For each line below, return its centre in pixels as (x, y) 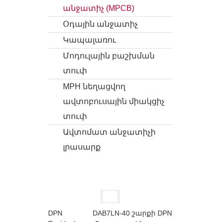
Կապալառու (89, 40)
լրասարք (82, 147)
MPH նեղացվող (94, 86)
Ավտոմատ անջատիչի (109, 132)
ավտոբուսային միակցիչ (114, 101)
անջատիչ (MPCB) (99, 8)
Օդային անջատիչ (100, 24)
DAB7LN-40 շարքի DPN (132, 213)
